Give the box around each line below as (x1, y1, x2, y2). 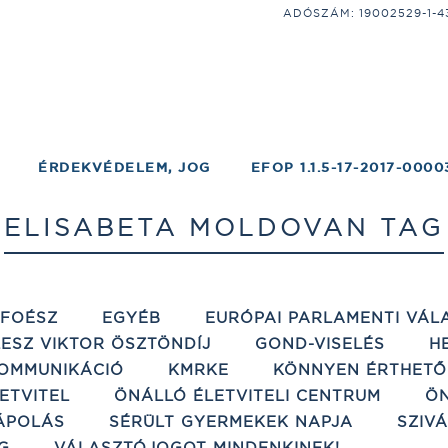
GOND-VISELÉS (255, 334, 385, 353)
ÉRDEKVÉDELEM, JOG (38, 159, 211, 176)
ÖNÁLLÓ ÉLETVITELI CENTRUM (114, 386, 381, 405)
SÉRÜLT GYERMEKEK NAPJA (109, 412, 353, 431)
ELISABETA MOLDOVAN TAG (4, 212, 444, 242)
